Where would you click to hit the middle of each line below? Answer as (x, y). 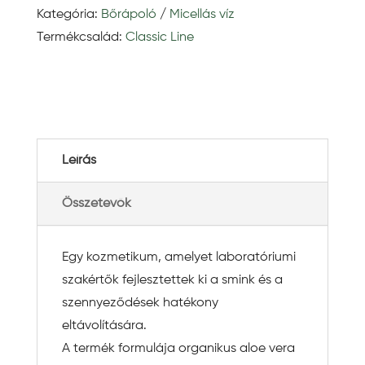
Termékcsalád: (81, 38)
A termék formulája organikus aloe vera (178, 349)
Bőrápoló (128, 15)
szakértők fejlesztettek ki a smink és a (172, 281)
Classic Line (159, 38)
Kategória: (68, 15)
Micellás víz (202, 15)
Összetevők (96, 204)
